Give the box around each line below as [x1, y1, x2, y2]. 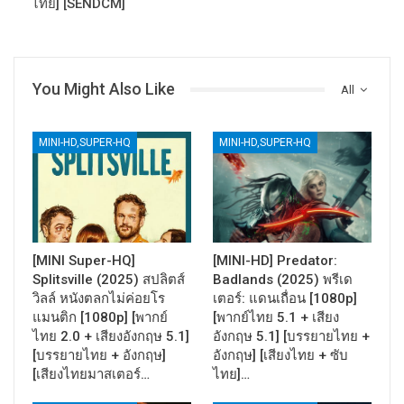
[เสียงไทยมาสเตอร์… [32, 366, 150, 383]
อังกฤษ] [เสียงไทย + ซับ [213, 347, 348, 364]
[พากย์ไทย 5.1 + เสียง [213, 309, 339, 326]
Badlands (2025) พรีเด [213, 271, 353, 289]
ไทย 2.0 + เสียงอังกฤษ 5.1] [32, 328, 189, 345]
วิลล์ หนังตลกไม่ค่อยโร [32, 290, 165, 308]
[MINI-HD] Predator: [213, 252, 337, 270]
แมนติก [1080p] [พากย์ [32, 309, 168, 326]
